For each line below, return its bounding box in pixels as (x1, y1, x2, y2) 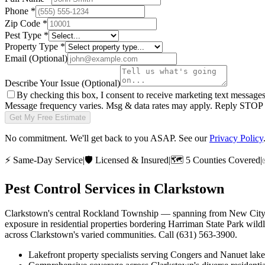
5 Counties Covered (183, 154, 260, 165)
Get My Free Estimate (9, 112, 86, 122)
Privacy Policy (209, 132, 263, 143)
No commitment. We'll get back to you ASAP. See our (5, 132, 207, 143)
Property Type (5, 41, 60, 51)
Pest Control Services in (5, 180, 154, 196)
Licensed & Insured (93, 154, 169, 165)
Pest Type (5, 30, 44, 40)
